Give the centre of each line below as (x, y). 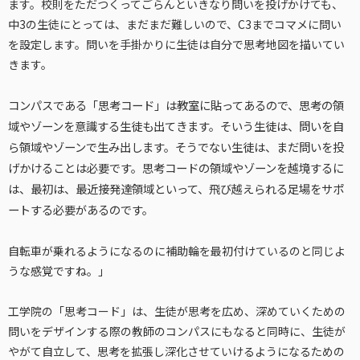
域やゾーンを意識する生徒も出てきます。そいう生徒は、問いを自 (176, 125)
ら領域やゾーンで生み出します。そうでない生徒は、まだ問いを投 (176, 146)
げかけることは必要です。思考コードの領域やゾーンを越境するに (176, 167)
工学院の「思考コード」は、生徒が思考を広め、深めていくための (177, 311)
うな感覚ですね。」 (59, 270)
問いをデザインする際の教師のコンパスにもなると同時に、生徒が (177, 331)
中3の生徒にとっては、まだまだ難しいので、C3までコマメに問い (175, 24)
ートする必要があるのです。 (81, 209)
